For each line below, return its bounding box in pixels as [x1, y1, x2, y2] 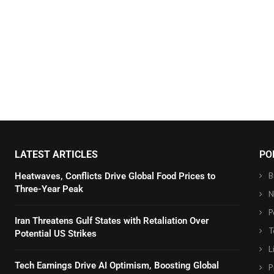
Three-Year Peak [14, 183, 83, 194]
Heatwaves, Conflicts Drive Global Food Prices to [14, 171, 215, 182]
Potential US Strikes [14, 228, 97, 239]
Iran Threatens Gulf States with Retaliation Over [14, 215, 209, 226]
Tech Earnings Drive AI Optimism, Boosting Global [14, 260, 219, 271]
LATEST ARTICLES [14, 149, 98, 160]
